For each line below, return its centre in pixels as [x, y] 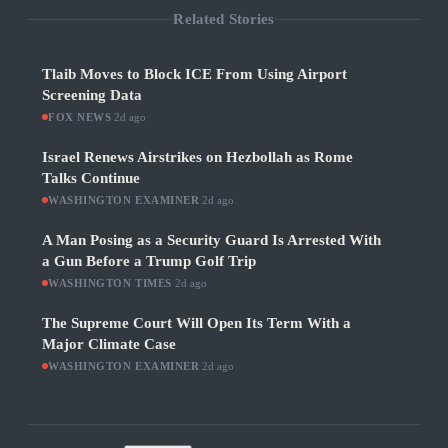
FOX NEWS [80, 117]
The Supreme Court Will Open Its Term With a [196, 323]
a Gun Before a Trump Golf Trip [149, 261]
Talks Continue [91, 178]
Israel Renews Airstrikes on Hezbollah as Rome [197, 157]
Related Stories [224, 18]
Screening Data [92, 95]
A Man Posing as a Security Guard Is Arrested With [211, 240]
